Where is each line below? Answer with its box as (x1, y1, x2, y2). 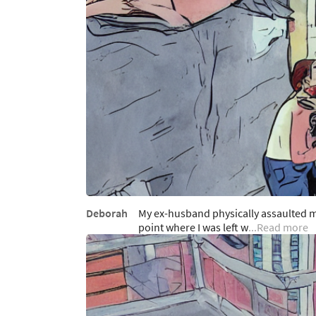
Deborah (86, 206, 128, 220)
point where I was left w (138, 220, 248, 234)
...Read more (248, 220, 308, 234)
